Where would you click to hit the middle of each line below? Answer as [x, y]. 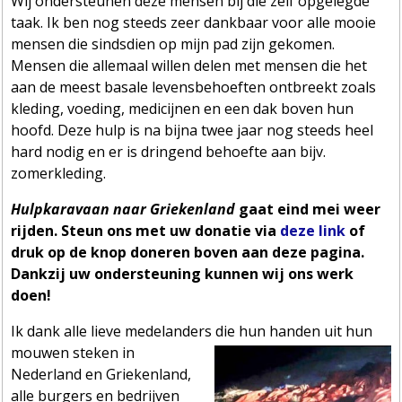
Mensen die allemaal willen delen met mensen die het [189, 65]
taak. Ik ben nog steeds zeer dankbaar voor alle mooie [194, 22]
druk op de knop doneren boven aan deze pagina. [188, 252]
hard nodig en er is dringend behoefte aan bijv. [169, 151]
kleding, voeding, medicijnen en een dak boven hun [183, 108]
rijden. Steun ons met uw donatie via [146, 230]
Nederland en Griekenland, [101, 374]
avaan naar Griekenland [151, 209]
